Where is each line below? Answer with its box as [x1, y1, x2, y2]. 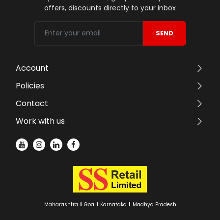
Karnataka [100, 201, 127, 209]
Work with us [16, 115, 65, 127]
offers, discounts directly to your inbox [44, 2, 176, 13]
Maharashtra [44, 201, 78, 209]
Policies [16, 80, 44, 92]
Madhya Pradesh [132, 201, 176, 209]
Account [16, 62, 49, 74]
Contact [16, 98, 48, 110]
